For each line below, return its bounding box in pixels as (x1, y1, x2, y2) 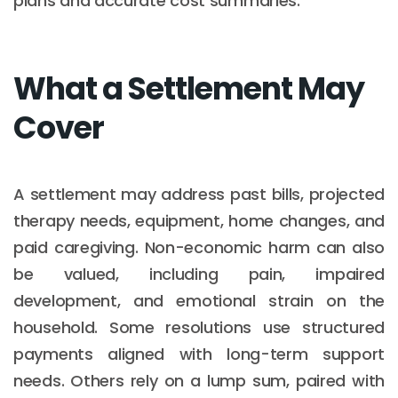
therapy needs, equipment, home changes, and (13, 209, 385, 232)
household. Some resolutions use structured (13, 315, 385, 338)
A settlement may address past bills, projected (13, 182, 385, 205)
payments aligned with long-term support (13, 342, 385, 365)
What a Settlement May (13, 66, 364, 110)
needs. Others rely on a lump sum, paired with (13, 369, 385, 392)
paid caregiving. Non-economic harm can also (13, 235, 385, 259)
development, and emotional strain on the (13, 289, 385, 312)
